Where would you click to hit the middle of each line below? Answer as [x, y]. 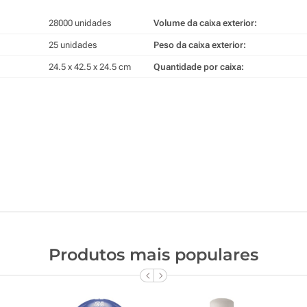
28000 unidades [80, 23]
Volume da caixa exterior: [205, 23]
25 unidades [73, 45]
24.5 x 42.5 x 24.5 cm [90, 66]
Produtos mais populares [153, 254]
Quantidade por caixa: [199, 66]
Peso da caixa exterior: [200, 45]
